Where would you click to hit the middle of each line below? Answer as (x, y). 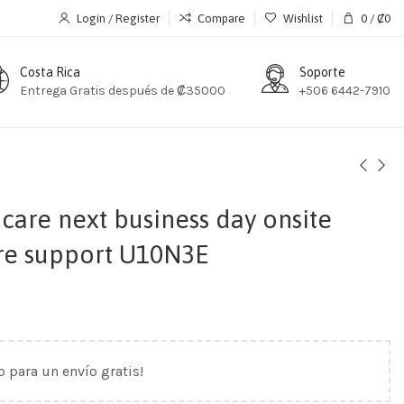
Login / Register (118, 18)
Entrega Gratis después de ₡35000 (123, 90)
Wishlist (303, 18)
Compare (221, 18)
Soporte (322, 72)
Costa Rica (50, 72)
